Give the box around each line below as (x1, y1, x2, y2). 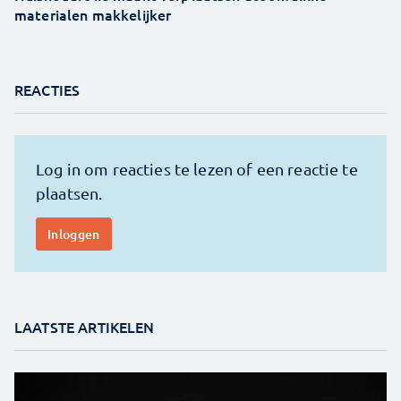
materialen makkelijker (14, 4, 172, 25)
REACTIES (14, 80, 81, 100)
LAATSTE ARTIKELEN (14, 317, 155, 337)
